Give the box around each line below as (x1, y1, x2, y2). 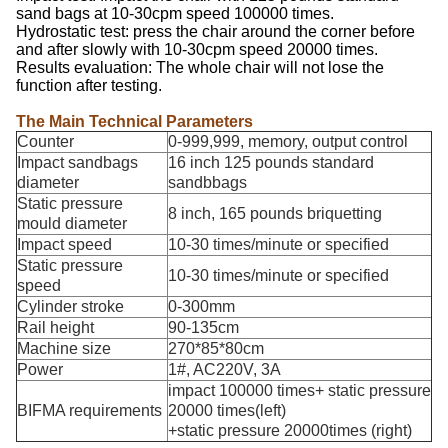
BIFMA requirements (17, 402, 162, 419)
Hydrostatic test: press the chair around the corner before (16, 23, 415, 40)
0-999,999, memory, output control (168, 133, 408, 150)
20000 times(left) (168, 402, 286, 419)
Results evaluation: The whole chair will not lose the (16, 59, 384, 76)
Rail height (17, 319, 94, 336)
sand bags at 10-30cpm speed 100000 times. (16, 5, 334, 22)
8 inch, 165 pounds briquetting (168, 205, 382, 222)
